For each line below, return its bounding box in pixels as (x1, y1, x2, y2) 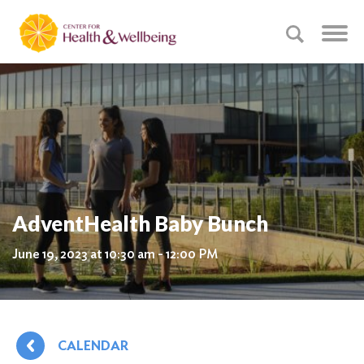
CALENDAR (58, 338, 128, 353)
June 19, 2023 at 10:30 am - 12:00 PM (12, 246, 218, 262)
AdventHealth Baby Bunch (12, 210, 268, 236)
